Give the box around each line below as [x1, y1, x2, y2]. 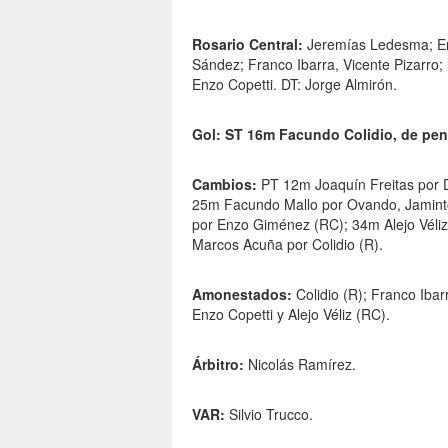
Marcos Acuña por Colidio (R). [192, 234, 383, 254]
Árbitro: [192, 354, 244, 374]
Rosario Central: [192, 34, 303, 54]
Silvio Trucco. [225, 404, 313, 424]
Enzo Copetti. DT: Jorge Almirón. [192, 74, 397, 94]
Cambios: [192, 174, 257, 194]
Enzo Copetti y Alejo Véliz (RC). [192, 304, 390, 324]
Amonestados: [192, 284, 292, 304]
